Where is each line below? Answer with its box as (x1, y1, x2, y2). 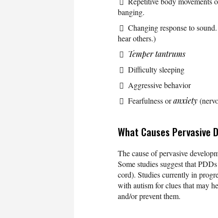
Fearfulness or (128, 95, 173, 106)
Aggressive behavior (128, 79, 191, 90)
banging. (118, 6, 145, 17)
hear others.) (118, 33, 156, 43)
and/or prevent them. (118, 190, 181, 201)
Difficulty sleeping (128, 64, 184, 74)
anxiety (173, 95, 198, 106)
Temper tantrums (128, 48, 185, 59)
